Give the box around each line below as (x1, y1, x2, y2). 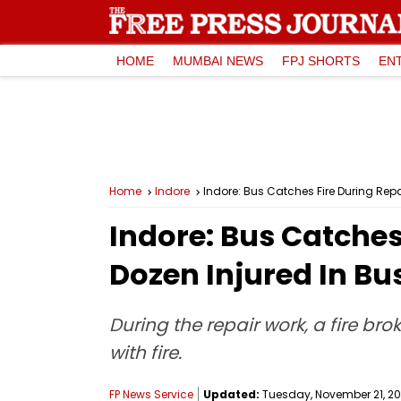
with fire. (109, 340, 182, 365)
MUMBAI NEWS (173, 53, 263, 68)
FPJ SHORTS (282, 53, 360, 68)
